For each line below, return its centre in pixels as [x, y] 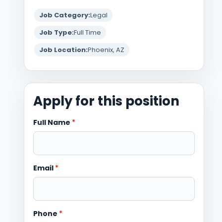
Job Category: [65, 15]
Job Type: [56, 32]
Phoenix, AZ [106, 50]
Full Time [87, 32]
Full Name [53, 122]
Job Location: [63, 50]
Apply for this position [106, 101]
